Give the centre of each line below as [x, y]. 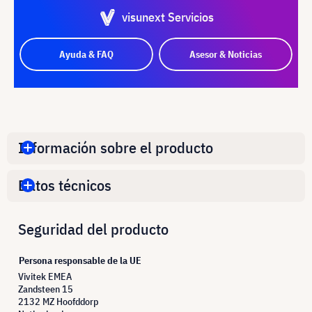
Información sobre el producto [116, 148]
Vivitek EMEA [45, 276]
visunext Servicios [167, 17]
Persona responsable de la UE [80, 260]
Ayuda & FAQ [86, 54]
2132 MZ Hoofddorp [58, 301]
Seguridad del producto [93, 228]
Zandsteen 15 [46, 289]
